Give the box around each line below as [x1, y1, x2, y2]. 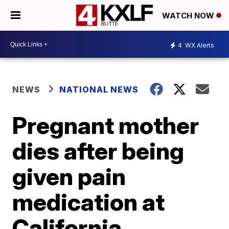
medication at [12, 188, 165, 216]
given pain [12, 162, 126, 191]
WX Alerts [184, 41, 214, 49]
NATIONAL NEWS [59, 84, 139, 95]
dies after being [12, 136, 185, 165]
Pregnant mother [12, 111, 199, 140]
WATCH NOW [162, 11, 216, 21]
